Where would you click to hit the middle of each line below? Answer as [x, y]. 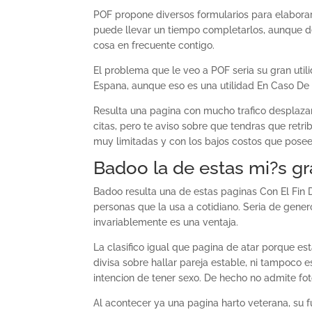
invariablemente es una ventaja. [166, 222]
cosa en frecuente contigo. [154, 45]
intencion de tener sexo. [148, 278]
